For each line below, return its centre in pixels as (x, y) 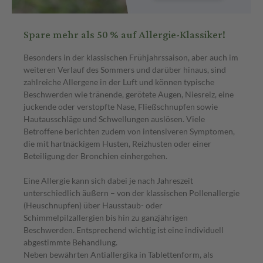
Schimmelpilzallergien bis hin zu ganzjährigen (106, 217)
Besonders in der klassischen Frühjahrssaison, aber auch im (131, 57)
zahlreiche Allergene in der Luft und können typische (119, 82)
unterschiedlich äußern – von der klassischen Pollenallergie (131, 193)
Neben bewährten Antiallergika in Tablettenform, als (118, 254)
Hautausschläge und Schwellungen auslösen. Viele (114, 119)
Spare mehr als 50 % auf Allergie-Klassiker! (124, 35)
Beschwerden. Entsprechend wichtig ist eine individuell (124, 230)
